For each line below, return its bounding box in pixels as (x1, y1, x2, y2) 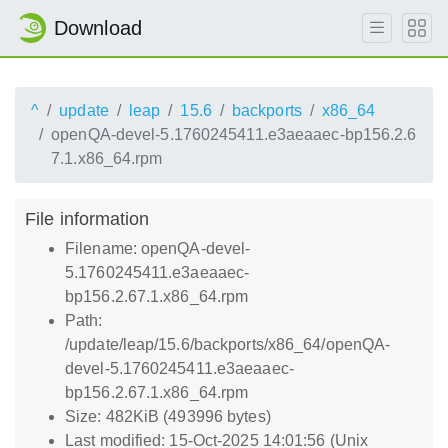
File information (25, 208, 150, 229)
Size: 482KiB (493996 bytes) (65, 408, 271, 425)
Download (54, 17, 142, 39)
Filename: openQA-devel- (65, 240, 251, 257)
